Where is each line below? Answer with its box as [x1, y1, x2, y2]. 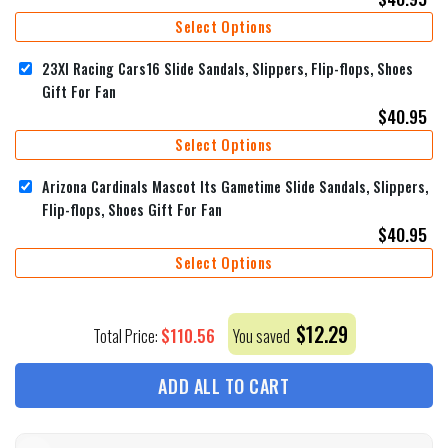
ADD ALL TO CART [158, 373, 290, 400]
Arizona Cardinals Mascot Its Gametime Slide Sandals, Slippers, [42, 175, 428, 197]
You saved [232, 324, 293, 349]
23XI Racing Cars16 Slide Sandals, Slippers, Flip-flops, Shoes [42, 57, 413, 79]
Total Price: [92, 324, 161, 349]
